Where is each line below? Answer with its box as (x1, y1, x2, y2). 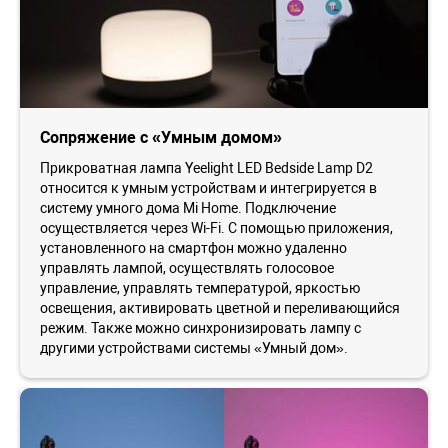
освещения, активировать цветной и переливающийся (40, 300, 400, 316)
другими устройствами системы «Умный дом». (40, 340, 348, 356)
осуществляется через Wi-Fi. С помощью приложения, (40, 220, 393, 236)
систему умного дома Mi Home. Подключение (40, 200, 336, 216)
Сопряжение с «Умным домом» (40, 128, 282, 147)
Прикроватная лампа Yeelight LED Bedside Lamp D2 (40, 160, 373, 176)
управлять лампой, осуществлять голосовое (40, 260, 334, 276)
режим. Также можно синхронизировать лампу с (40, 320, 361, 336)
